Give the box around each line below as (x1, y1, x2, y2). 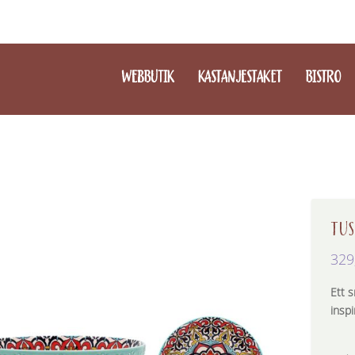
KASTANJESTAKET (197, 67, 282, 87)
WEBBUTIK (120, 67, 174, 87)
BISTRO (305, 67, 341, 87)
